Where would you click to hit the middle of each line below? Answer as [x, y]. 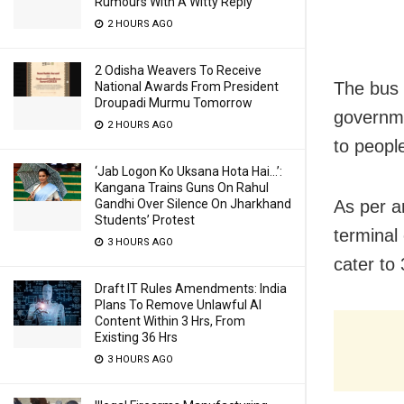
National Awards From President [187, 87]
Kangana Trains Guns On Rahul [182, 188]
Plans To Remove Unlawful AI [178, 305]
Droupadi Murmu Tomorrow [174, 103]
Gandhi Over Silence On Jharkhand [193, 204]
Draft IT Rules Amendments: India [191, 289]
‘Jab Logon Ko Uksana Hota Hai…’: [188, 171]
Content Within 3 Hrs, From [170, 321]
